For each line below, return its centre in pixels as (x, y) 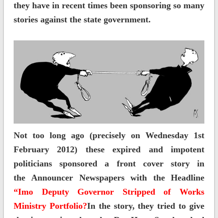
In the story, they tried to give (146, 206)
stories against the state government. (82, 19)
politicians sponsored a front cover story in (109, 164)
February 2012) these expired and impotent (109, 150)
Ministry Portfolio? (50, 206)
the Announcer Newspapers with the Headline (109, 178)
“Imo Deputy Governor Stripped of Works (109, 192)
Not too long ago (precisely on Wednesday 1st (109, 136)
